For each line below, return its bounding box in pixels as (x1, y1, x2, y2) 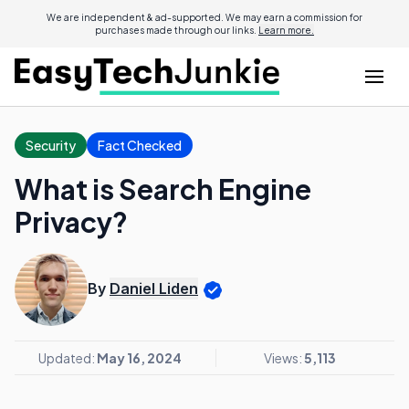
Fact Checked (98, 137, 182, 153)
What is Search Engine (15, 172, 311, 206)
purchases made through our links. (95, 25, 258, 36)
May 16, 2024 (96, 350, 182, 366)
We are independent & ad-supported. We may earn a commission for (47, 12, 362, 23)
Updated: (37, 350, 97, 366)
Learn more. (258, 25, 314, 36)
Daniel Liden (110, 279, 198, 299)
